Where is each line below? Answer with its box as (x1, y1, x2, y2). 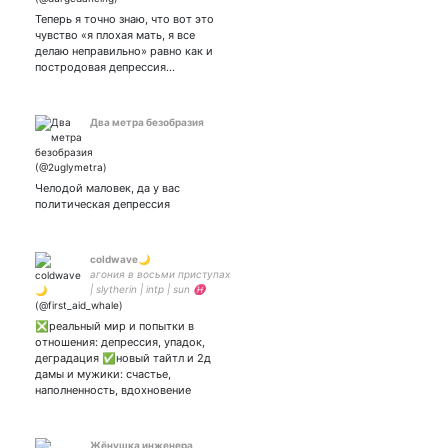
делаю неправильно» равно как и (35, 44, 213, 58)
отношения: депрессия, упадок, (35, 335, 205, 349)
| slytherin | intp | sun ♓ (90, 283, 205, 295)
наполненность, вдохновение (35, 383, 191, 397)
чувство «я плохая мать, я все (35, 28, 195, 42)
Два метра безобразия (90, 116, 204, 128)
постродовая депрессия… (35, 60, 175, 74)
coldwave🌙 (90, 253, 150, 265)
